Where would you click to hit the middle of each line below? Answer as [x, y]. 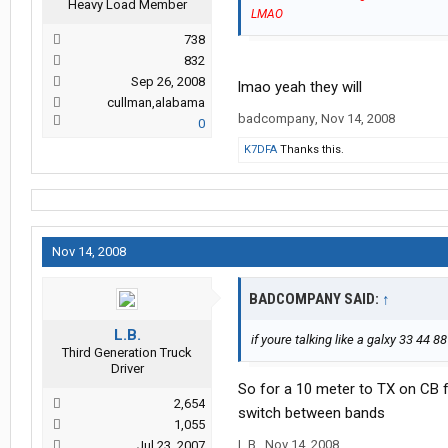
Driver [127, 369]
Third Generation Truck [127, 353]
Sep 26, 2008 [168, 82]
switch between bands [311, 413]
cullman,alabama [156, 103]
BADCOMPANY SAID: [315, 299]
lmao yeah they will [300, 87]
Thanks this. [310, 150]
